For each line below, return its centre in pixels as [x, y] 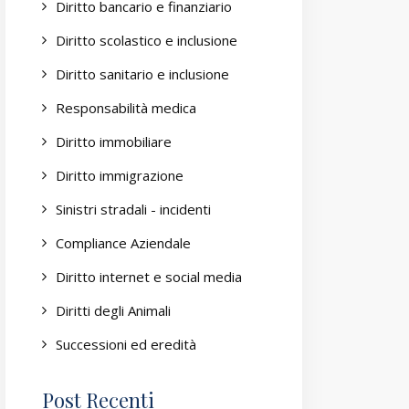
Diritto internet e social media [149, 277]
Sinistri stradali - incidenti [133, 209]
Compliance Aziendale [123, 243]
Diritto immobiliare [114, 142]
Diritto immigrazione [120, 175]
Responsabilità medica [126, 108]
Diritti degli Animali [113, 310]
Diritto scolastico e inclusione [147, 40]
